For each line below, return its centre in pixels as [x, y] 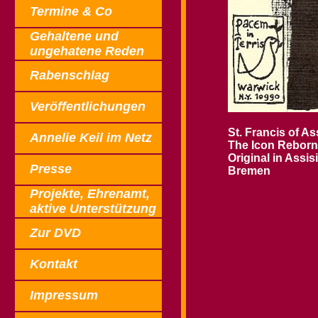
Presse [51, 169]
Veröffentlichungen [88, 106]
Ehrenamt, [119, 194]
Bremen [249, 171]
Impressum [64, 295]
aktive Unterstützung [93, 209]
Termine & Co [71, 11]
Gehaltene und [76, 36]
